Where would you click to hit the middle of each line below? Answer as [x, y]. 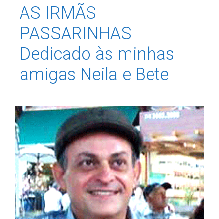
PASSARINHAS [76, 34]
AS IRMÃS [58, 13]
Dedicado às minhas [97, 54]
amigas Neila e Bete [94, 75]
